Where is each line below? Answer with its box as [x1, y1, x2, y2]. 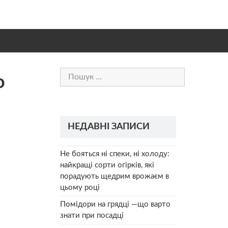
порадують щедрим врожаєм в [60, 172, 169, 180]
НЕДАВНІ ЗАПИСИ [68, 122, 150, 131]
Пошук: [60, 69, 86, 76]
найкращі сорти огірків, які [60, 161, 154, 169]
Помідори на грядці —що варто [60, 200, 170, 208]
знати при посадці [60, 211, 124, 219]
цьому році [60, 183, 100, 191]
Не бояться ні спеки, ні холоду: [60, 150, 169, 158]
